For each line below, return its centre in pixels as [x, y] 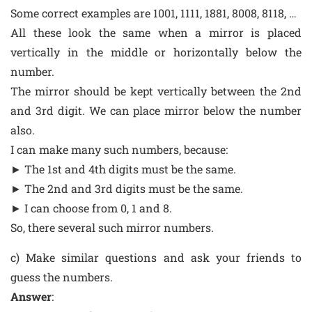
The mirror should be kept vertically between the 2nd [156, 91]
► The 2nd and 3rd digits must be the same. [127, 189]
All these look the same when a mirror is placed [156, 33]
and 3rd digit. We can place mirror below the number [156, 111]
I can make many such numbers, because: [119, 150]
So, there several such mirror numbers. [112, 228]
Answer [31, 297]
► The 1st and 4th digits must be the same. [123, 169]
